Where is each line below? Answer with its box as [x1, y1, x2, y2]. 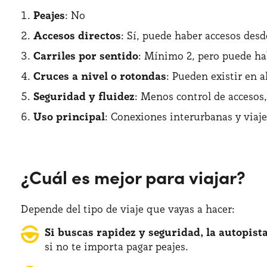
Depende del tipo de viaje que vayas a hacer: [21, 202, 235, 216]
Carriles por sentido [33, 49, 138, 63]
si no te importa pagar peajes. [45, 240, 188, 253]
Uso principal [33, 110, 105, 123]
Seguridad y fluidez [33, 89, 135, 103]
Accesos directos [33, 29, 121, 42]
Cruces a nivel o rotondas [33, 69, 166, 83]
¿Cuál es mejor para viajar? [21, 164, 246, 189]
